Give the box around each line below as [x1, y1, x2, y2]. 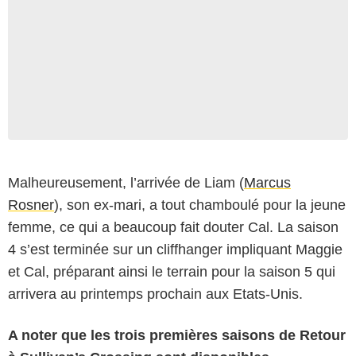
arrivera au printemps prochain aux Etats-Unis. [8, 285, 303, 302]
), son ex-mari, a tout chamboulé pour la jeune [54, 196, 346, 213]
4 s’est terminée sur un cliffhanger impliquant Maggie [8, 241, 342, 257]
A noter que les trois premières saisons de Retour [8, 327, 346, 343]
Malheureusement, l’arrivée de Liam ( [8, 174, 244, 191]
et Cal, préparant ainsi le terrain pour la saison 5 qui [8, 263, 335, 280]
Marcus [244, 174, 291, 191]
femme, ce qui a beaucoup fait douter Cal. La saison [8, 219, 339, 235]
